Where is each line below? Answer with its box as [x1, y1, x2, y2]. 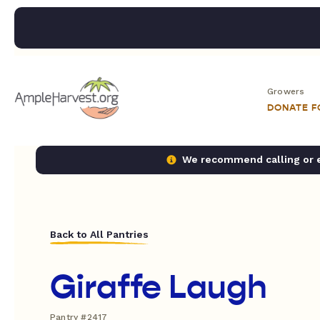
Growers [267, 86, 305, 96]
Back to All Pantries [50, 229, 149, 240]
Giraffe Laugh [50, 267, 267, 307]
